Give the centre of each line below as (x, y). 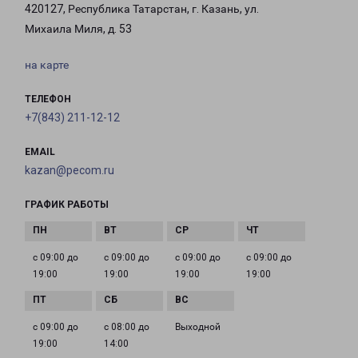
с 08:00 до (127, 327)
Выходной (198, 327)
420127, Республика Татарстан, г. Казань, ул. (142, 9)
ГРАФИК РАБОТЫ (67, 205)
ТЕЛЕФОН (48, 99)
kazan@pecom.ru (70, 171)
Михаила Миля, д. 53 (78, 29)
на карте (47, 65)
